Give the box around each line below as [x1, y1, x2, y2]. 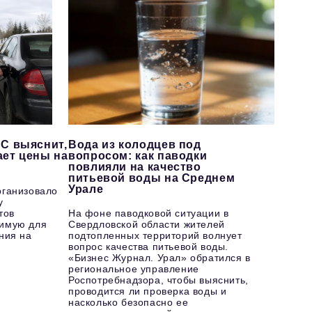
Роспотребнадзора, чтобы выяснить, [68, 274, 249, 286]
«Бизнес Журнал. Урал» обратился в [68, 252, 251, 264]
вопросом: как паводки [68, 150, 208, 162]
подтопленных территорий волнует [68, 230, 242, 242]
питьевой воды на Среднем [68, 172, 235, 185]
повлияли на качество [68, 161, 201, 173]
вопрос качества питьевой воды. [68, 241, 228, 253]
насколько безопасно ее [68, 297, 189, 309]
